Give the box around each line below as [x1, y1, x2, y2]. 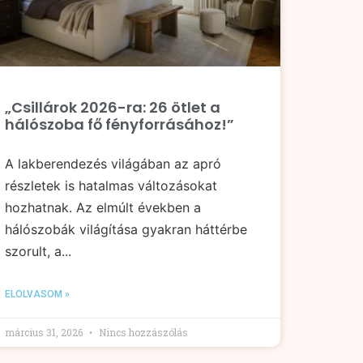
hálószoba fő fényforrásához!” [5, 114, 234, 135]
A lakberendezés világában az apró [5, 156, 221, 173]
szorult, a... [5, 243, 71, 260]
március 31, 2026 [5, 326, 85, 340]
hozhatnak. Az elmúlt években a [5, 199, 201, 216]
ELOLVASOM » [5, 288, 70, 301]
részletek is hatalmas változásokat [5, 177, 217, 194]
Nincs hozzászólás [96, 326, 188, 340]
